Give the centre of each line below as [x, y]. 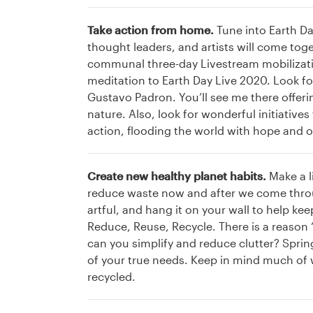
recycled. [112, 277]
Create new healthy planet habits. [178, 176]
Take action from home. [152, 30]
